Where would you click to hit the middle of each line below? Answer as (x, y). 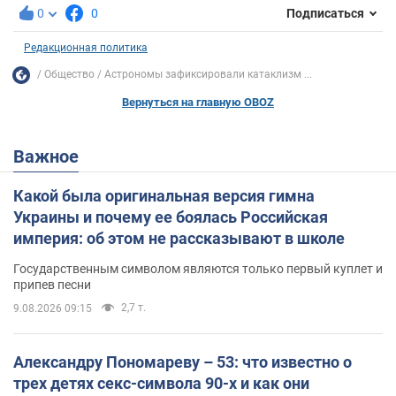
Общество (69, 75)
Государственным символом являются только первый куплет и (198, 268)
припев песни (52, 284)
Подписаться (325, 14)
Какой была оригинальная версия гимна (164, 195)
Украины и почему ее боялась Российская (171, 217)
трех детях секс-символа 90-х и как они (161, 383)
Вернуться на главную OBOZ (198, 102)
